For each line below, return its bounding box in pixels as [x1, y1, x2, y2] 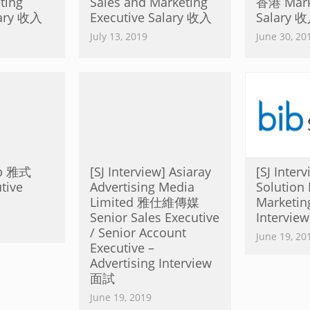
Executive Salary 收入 [90, 9, 212, 26]
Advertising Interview [90, 255, 212, 271]
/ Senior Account [90, 224, 186, 241]
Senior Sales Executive [90, 209, 219, 226]
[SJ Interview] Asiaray [90, 163, 211, 180]
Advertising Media [90, 179, 194, 195]
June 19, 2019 [90, 291, 152, 304]
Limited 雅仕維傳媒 [90, 194, 199, 210]
